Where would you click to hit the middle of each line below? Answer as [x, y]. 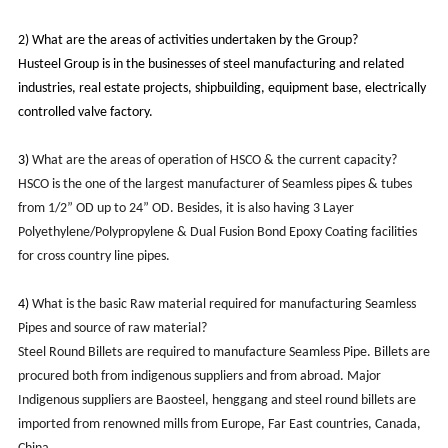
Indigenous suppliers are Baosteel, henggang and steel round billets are [216, 400]
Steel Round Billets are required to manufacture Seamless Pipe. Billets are [223, 352]
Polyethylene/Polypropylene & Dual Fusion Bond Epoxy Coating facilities [217, 232]
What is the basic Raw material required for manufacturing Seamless [222, 304]
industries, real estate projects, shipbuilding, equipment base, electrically [221, 88]
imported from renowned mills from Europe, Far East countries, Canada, [219, 424]
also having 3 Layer [300, 208]
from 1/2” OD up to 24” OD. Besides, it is [132, 208]
